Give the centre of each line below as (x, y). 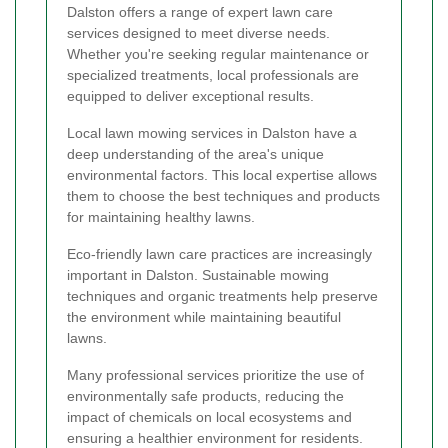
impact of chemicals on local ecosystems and (209, 417)
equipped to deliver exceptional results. (190, 96)
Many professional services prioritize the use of (215, 375)
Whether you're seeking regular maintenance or (218, 54)
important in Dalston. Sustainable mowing (198, 275)
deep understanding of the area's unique (195, 154)
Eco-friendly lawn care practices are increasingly (219, 254)
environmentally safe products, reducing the (205, 396)
